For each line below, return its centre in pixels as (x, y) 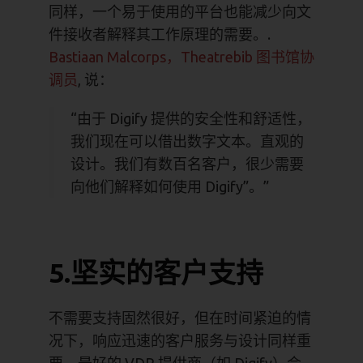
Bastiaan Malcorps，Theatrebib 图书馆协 (181, 57)
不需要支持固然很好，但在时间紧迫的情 (180, 318)
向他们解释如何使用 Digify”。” (170, 186)
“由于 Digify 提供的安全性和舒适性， (191, 118)
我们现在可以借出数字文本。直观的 (187, 141)
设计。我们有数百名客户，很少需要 (187, 164)
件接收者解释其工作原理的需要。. (160, 34)
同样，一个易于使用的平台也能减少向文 (180, 11)
